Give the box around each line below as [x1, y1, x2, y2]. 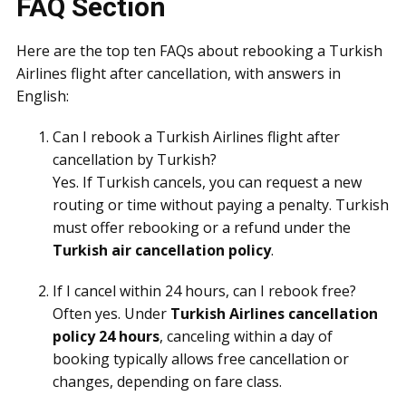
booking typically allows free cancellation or [53, 349, 349, 369]
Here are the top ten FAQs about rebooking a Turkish [16, 41, 382, 61]
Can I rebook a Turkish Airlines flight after [53, 127, 340, 147]
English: [16, 86, 69, 106]
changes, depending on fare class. [53, 372, 282, 391]
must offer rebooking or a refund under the [53, 217, 351, 237]
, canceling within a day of [159, 326, 333, 346]
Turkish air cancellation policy [53, 240, 271, 260]
